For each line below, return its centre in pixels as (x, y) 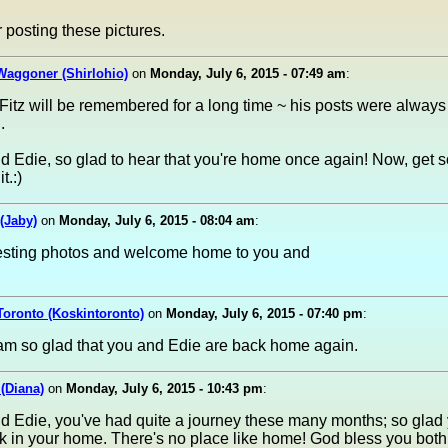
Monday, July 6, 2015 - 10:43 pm (164, 388)
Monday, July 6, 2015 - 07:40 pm (264, 313)
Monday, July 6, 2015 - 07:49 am (248, 73)
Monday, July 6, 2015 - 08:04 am (157, 220)
